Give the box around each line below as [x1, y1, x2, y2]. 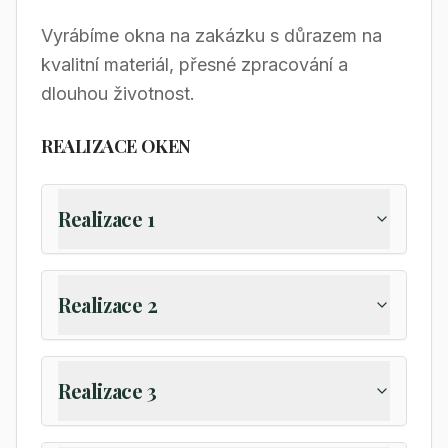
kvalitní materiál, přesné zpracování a [41, 54, 348, 75]
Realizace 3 [58, 377, 157, 404]
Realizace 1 [58, 205, 155, 232]
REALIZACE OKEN [41, 134, 191, 158]
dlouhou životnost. [41, 83, 195, 104]
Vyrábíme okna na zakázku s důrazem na [41, 25, 382, 46]
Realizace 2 [58, 291, 158, 318]
